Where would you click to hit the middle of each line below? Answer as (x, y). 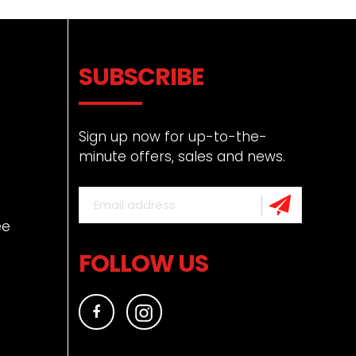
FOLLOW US (143, 263)
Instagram (190, 311)
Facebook (135, 311)
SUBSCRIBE (141, 77)
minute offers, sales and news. (182, 156)
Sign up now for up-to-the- (172, 136)
